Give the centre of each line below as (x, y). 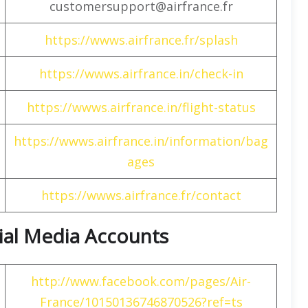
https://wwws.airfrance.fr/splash (141, 40)
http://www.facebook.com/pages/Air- (141, 281)
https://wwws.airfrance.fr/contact (141, 195)
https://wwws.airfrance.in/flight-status (141, 107)
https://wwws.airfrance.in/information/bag (141, 141)
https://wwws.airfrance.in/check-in (141, 73)
